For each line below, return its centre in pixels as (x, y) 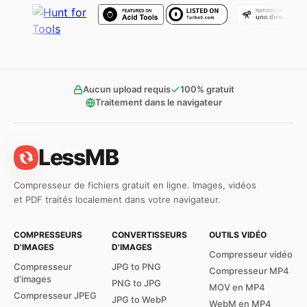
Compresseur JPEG (55, 295)
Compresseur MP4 (249, 271)
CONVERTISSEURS (149, 235)
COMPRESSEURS (48, 235)
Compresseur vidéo (251, 254)
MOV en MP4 (237, 287)
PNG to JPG (136, 283)
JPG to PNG (136, 267)
